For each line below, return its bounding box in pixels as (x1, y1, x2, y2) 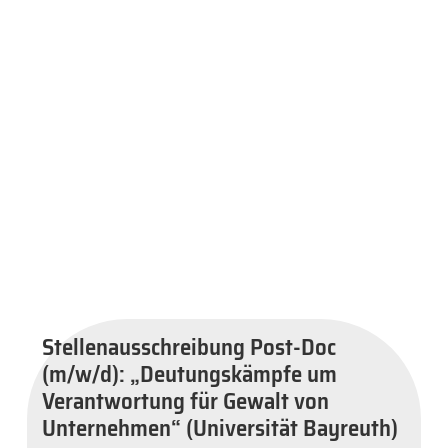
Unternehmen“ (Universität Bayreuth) (42, 409, 398, 446)
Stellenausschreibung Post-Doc (42, 328, 336, 365)
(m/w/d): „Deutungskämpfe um (42, 355, 337, 392)
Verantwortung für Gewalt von (42, 382, 329, 419)
